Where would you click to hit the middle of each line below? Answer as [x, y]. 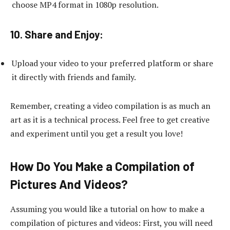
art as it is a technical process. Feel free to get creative [110, 120]
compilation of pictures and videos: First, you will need [111, 223]
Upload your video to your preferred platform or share [112, 63]
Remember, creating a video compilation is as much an [110, 106]
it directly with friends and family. [74, 77]
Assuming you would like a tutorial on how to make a [107, 209]
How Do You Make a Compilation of [102, 166]
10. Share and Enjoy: [57, 34]
